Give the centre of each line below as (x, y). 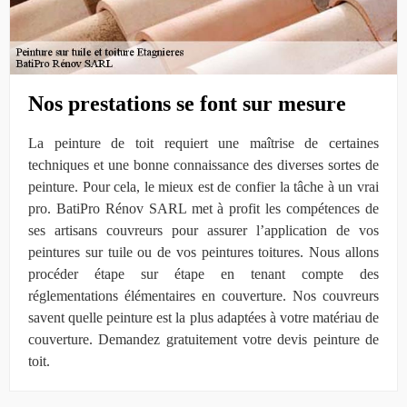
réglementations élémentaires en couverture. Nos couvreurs (203, 295)
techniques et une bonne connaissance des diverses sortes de (203, 164)
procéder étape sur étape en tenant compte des (203, 273)
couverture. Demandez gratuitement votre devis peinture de (203, 339)
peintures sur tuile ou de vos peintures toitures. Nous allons (203, 252)
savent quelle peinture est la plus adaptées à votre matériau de (203, 317)
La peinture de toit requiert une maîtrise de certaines (203, 143)
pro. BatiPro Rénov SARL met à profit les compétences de (203, 208)
